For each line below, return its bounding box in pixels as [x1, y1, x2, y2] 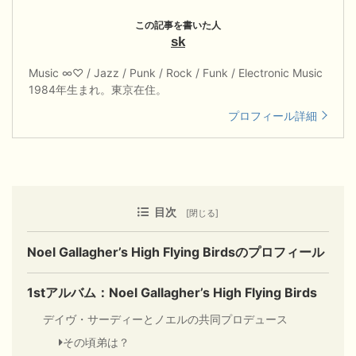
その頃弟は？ [63, 335, 130, 350]
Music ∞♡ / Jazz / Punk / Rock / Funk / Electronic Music [29, 65, 323, 79]
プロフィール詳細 [228, 108, 318, 122]
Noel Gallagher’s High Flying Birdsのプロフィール [27, 243, 325, 260]
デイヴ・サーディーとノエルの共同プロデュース [43, 312, 288, 327]
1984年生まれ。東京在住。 [29, 82, 167, 96]
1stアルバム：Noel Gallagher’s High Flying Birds [27, 284, 318, 301]
